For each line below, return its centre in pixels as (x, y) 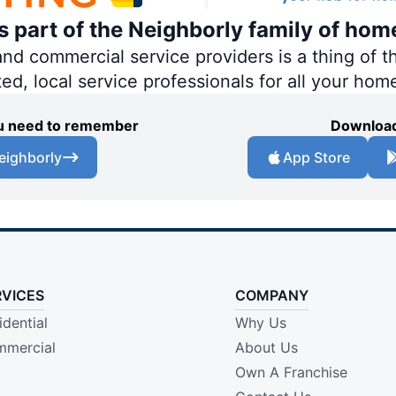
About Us (266, 348)
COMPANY (271, 296)
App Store (316, 158)
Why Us (260, 323)
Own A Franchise (291, 373)
